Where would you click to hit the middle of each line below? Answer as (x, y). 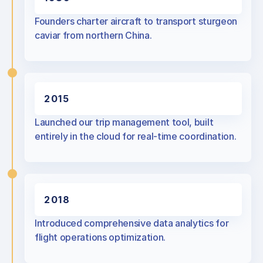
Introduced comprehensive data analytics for (132, 223)
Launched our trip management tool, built (124, 122)
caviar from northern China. (93, 35)
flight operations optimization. (100, 237)
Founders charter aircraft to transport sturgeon (136, 21)
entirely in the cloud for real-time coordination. (136, 136)
